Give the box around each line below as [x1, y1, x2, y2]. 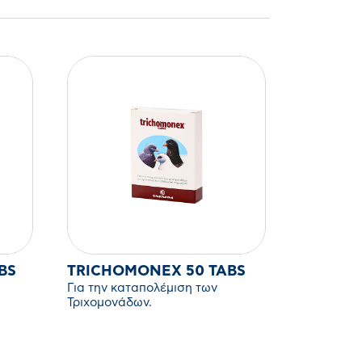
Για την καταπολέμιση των [67, 282, 218, 295]
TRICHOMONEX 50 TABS [186, 264, 246, 280]
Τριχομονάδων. [67, 297, 153, 309]
